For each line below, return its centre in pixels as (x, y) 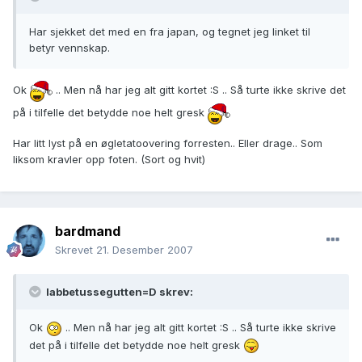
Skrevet (76, 250)
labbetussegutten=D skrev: (118, 292)
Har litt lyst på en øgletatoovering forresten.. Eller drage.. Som (168, 143)
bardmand (88, 232)
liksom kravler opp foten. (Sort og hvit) (109, 160)
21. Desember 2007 (145, 250)
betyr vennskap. (69, 48)
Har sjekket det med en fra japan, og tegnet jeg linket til (170, 32)
